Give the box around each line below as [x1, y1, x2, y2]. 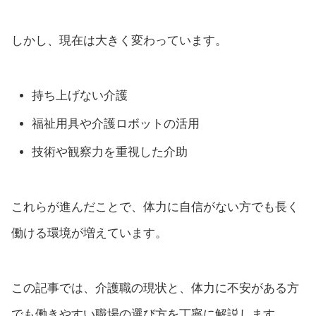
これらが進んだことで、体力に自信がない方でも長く [11, 200, 299, 214]
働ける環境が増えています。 [11, 226, 167, 241]
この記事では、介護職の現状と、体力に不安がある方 [11, 281, 299, 295]
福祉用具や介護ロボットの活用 [32, 116, 200, 130]
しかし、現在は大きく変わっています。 [11, 33, 227, 47]
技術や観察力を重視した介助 [32, 145, 188, 159]
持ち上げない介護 [32, 88, 128, 102]
